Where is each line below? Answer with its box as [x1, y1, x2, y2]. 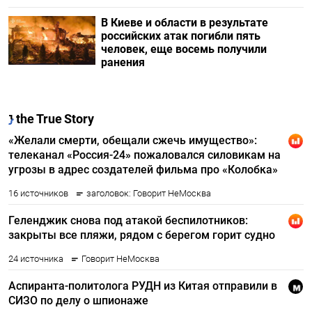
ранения [100, 56, 145, 70]
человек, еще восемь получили [100, 42, 267, 56]
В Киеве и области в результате [100, 16, 268, 30]
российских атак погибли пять [100, 29, 260, 43]
